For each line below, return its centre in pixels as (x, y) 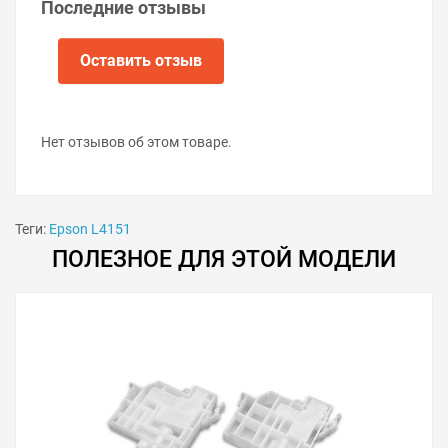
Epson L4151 (90, 228)
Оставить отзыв (141, 60)
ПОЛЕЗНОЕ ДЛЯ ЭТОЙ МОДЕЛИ (224, 259)
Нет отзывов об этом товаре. (136, 141)
